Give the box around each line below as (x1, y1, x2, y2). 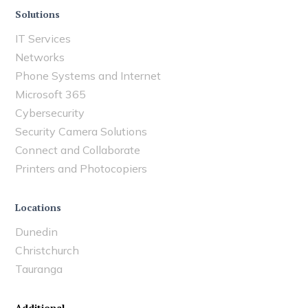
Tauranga (15, 262, 63, 276)
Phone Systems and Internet (15, 69, 162, 82)
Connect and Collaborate (15, 143, 141, 157)
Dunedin (15, 225, 58, 239)
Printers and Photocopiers (15, 162, 148, 175)
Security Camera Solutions (15, 124, 148, 138)
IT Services (15, 32, 71, 45)
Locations (15, 201, 62, 214)
